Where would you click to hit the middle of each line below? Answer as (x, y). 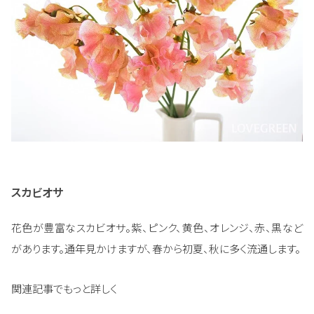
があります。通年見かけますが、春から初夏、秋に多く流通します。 (156, 249)
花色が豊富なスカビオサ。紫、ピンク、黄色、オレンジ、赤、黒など (157, 228)
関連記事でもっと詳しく (64, 289)
